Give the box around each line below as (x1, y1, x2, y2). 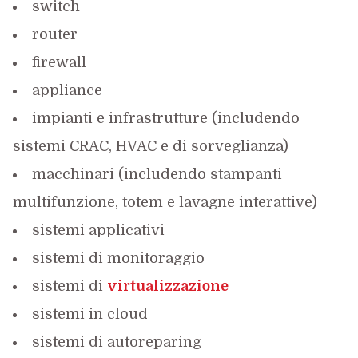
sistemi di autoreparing (31, 334, 201, 350)
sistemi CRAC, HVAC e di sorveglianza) (12, 138, 288, 154)
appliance (31, 82, 102, 98)
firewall (31, 54, 86, 70)
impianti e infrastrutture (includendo (31, 110, 300, 126)
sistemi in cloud (31, 306, 148, 322)
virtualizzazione (106, 278, 229, 294)
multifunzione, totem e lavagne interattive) (12, 194, 317, 210)
